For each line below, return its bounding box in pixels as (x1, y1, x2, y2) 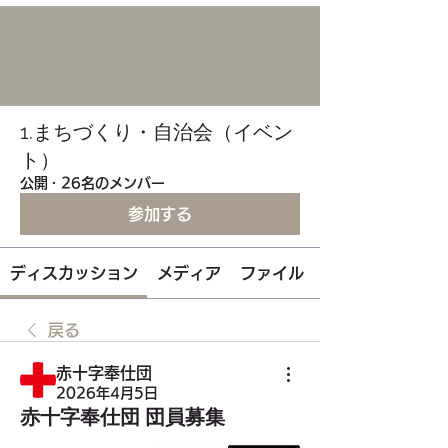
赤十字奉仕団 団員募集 (20, 405, 225, 429)
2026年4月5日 (56, 386, 158, 400)
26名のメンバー (61, 176, 165, 190)
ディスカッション (9, 265, 138, 281)
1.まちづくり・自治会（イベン (20, 120, 293, 144)
